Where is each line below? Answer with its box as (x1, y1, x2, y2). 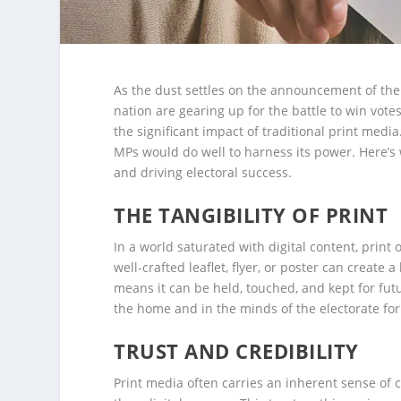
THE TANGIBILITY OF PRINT (114, 200, 388, 228)
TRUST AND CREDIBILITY (114, 337, 359, 365)
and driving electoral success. (114, 163, 293, 181)
